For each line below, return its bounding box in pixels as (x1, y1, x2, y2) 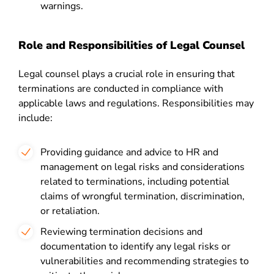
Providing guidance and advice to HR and (40, 146, 218, 159)
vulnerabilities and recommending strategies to (40, 254, 249, 268)
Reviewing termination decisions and (40, 225, 202, 239)
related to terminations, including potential (40, 175, 229, 188)
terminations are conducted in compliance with (18, 82, 223, 95)
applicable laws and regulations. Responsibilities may (18, 97, 254, 110)
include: (18, 111, 53, 125)
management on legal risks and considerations (40, 160, 245, 174)
